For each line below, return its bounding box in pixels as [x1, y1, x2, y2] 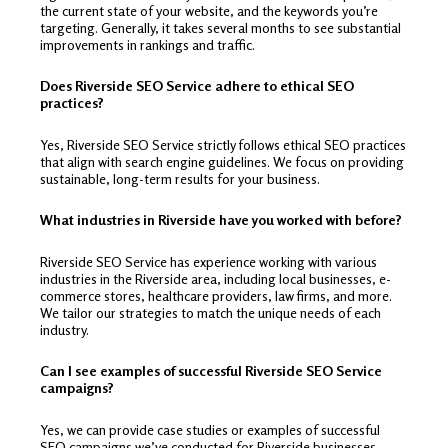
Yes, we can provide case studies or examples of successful [40, 420, 380, 438]
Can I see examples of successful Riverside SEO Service [40, 362, 382, 380]
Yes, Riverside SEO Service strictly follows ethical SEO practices [40, 135, 406, 153]
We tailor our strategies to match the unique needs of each [40, 303, 381, 321]
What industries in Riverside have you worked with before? [40, 211, 402, 229]
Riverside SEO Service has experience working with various [40, 252, 377, 270]
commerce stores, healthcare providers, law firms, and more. [40, 286, 392, 304]
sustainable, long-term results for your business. [40, 169, 320, 187]
